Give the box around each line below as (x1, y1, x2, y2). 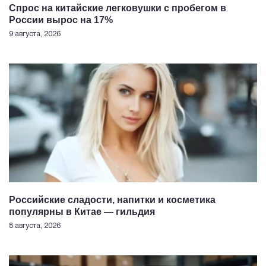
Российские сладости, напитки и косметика (9, 194, 216, 205)
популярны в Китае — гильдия (9, 206, 155, 217)
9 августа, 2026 (9, 30, 61, 37)
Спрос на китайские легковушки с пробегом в (9, 2, 226, 13)
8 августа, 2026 (9, 222, 61, 229)
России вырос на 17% (9, 14, 113, 25)
